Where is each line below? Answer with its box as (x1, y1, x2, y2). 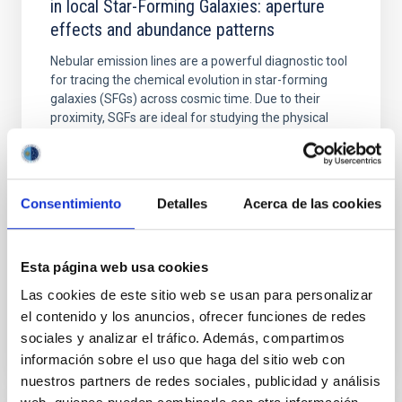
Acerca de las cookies (242, 195, 381, 211)
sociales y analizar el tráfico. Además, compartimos (21, 330, 345, 346)
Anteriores (74, 290, 134, 304)
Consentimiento (21, 195, 122, 211)
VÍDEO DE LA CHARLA (81, 352, 209, 367)
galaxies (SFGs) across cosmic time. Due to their (50, 92, 320, 106)
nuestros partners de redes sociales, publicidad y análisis (21, 373, 380, 389)
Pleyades (74, 237, 126, 251)
